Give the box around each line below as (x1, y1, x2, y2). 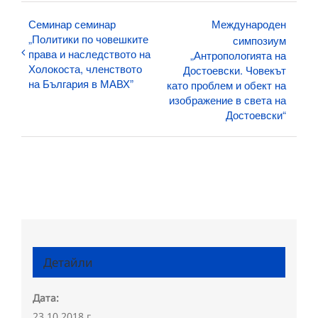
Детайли (43, 254, 93, 271)
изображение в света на (169, 92, 286, 107)
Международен (212, 16, 286, 31)
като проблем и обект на (167, 77, 286, 92)
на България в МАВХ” (28, 75, 133, 91)
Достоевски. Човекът (183, 62, 286, 77)
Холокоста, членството (28, 60, 142, 76)
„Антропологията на (190, 47, 286, 62)
